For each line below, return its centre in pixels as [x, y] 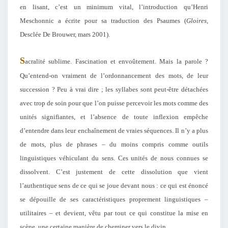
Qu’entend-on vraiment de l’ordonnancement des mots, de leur [114, 76]
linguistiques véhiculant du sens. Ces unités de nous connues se [114, 158]
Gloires [196, 21]
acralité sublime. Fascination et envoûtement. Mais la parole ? [117, 61]
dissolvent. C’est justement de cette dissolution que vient [114, 172]
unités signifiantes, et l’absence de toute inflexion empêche [114, 117]
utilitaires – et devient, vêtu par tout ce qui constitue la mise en [114, 213]
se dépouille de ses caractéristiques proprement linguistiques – [114, 199]
